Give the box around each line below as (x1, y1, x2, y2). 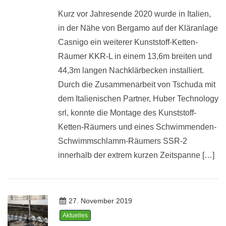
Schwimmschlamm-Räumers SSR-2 (58, 136, 187, 145)
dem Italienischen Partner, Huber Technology (58, 94, 218, 103)
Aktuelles (63, 212, 88, 219)
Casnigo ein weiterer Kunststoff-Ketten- (58, 37, 198, 46)
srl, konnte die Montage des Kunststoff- (58, 108, 196, 117)
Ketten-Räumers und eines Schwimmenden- (58, 122, 216, 131)
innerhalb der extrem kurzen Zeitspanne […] (58, 150, 214, 159)
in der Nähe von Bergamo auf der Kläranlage (58, 23, 218, 32)
